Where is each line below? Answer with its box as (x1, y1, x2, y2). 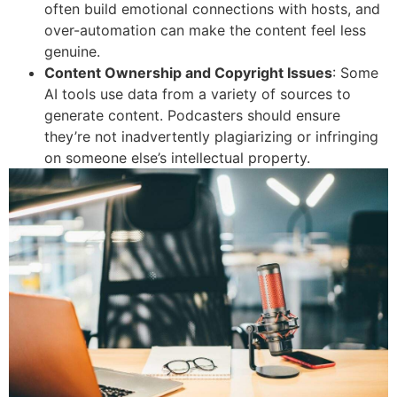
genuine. (44, 43, 100, 61)
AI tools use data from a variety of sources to (44, 85, 351, 104)
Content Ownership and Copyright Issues (44, 64, 332, 82)
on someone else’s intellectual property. (44, 149, 310, 167)
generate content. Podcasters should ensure (44, 106, 340, 125)
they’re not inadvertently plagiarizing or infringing (44, 128, 378, 146)
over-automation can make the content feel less (44, 21, 366, 40)
